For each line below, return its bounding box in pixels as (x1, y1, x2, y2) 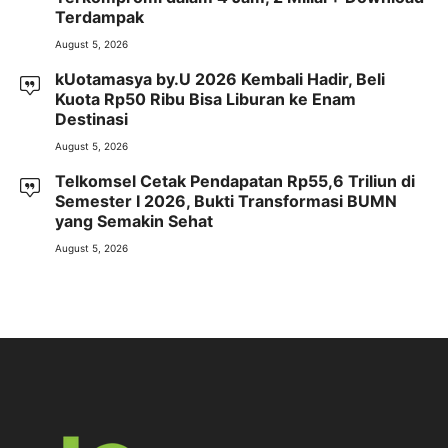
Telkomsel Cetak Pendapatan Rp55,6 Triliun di (55, 171, 415, 192)
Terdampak (55, 7, 144, 28)
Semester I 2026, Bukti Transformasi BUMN (55, 191, 397, 212)
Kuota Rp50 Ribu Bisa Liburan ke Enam (55, 89, 356, 110)
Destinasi (55, 109, 128, 130)
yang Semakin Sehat (55, 211, 213, 232)
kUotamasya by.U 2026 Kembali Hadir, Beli (55, 69, 385, 90)
